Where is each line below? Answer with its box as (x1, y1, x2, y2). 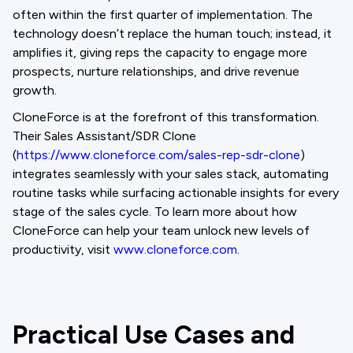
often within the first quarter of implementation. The (13, 7, 313, 22)
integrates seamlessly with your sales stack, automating (13, 166, 329, 181)
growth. (13, 83, 57, 98)
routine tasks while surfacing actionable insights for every (13, 185, 339, 200)
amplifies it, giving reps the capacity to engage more (13, 45, 307, 60)
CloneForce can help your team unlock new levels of (13, 223, 310, 238)
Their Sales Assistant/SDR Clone (13, 128, 196, 143)
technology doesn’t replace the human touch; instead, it (13, 26, 332, 41)
